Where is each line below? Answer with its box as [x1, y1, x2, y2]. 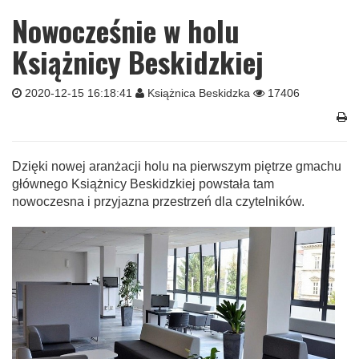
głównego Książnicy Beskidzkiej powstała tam [12, 177, 274, 191]
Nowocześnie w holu [12, 9, 240, 51]
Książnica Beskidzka [144, 87, 253, 99]
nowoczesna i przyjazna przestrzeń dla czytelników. [12, 195, 305, 208]
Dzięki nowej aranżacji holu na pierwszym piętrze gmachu [12, 159, 341, 173]
